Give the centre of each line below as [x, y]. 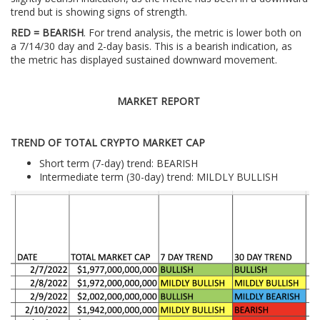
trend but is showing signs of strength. [99, 12]
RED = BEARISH [47, 32]
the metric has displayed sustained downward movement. [145, 60]
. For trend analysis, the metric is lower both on [192, 32]
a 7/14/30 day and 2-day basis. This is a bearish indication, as [151, 46]
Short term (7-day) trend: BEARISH [119, 163]
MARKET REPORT [159, 101]
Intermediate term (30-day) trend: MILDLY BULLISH [159, 177]
